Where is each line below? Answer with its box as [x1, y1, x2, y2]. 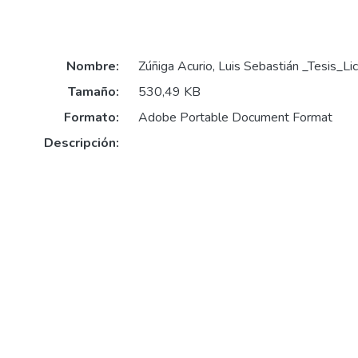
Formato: [63, 109, 119, 127]
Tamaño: [67, 83, 119, 101]
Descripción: [43, 134, 119, 153]
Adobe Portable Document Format [137, 109, 332, 127]
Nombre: [66, 58, 119, 76]
